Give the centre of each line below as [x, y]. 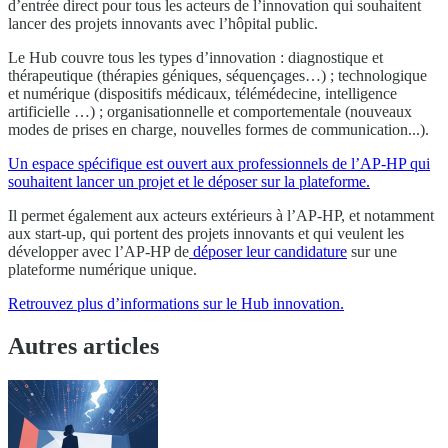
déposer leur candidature [268, 252]
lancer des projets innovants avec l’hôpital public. [163, 24]
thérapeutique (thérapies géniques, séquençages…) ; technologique [217, 76]
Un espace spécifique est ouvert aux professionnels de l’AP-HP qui [219, 164]
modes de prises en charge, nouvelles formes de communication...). [218, 130]
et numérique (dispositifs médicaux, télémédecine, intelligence [202, 94]
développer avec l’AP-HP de [98, 252]
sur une [372, 252]
